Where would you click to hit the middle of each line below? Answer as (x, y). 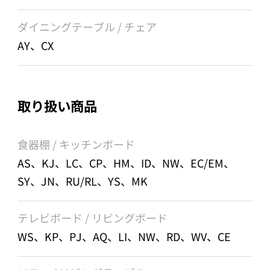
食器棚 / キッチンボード (77, 144)
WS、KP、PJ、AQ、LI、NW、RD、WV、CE (124, 236)
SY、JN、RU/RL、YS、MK (83, 181)
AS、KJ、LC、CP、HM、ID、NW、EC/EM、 (126, 163)
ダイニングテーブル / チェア (87, 26)
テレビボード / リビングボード (93, 217)
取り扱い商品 (58, 105)
